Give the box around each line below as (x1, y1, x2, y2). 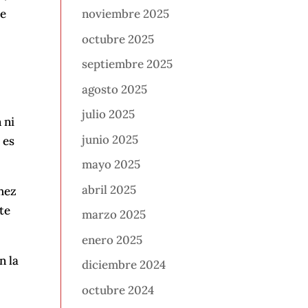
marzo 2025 (82, 207, 146, 223)
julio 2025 (82, 107, 135, 122)
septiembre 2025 (82, 56, 173, 72)
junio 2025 (82, 131, 139, 147)
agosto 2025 (82, 81, 148, 97)
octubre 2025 (82, 31, 155, 47)
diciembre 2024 (82, 257, 166, 273)
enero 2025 (82, 232, 143, 247)
